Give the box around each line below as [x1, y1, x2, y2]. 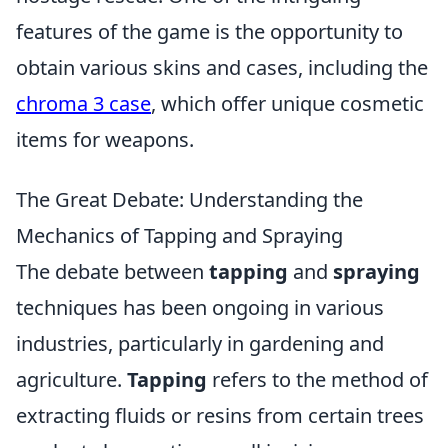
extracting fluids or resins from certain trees [16, 402, 424, 429]
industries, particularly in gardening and [16, 330, 384, 357]
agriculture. [16, 366, 127, 393]
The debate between [16, 258, 209, 285]
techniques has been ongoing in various [16, 294, 384, 321]
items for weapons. [16, 126, 194, 153]
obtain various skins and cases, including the [16, 54, 428, 81]
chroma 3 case [16, 90, 151, 117]
